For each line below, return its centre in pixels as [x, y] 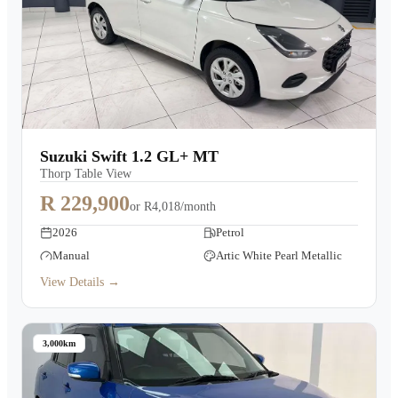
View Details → [80, 282]
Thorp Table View [86, 174]
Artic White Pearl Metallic [279, 255]
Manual [71, 255]
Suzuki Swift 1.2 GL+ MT [129, 156]
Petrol [230, 232]
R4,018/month [180, 207]
